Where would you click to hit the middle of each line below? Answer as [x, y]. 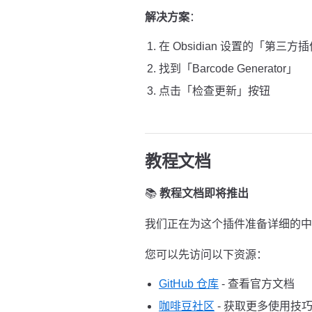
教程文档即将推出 [204, 193]
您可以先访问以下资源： [206, 255]
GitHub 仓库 [189, 284]
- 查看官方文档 [257, 284]
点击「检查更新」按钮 [214, 91]
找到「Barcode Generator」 [228, 69]
